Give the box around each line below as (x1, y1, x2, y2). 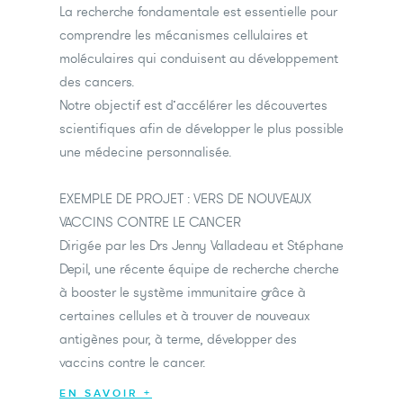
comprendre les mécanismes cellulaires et (59, 26, 308, 44)
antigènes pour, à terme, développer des (59, 330, 297, 348)
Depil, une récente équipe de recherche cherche (59, 260, 339, 278)
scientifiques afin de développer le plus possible (59, 120, 344, 138)
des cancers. (59, 73, 134, 91)
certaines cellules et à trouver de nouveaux (59, 307, 310, 325)
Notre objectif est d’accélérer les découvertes (59, 96, 327, 114)
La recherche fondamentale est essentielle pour (59, 3, 337, 21)
